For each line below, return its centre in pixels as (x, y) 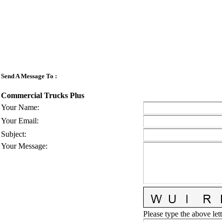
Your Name (19, 108)
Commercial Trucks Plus (43, 95)
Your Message (23, 146)
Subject (13, 134)
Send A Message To (27, 76)
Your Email (19, 121)
